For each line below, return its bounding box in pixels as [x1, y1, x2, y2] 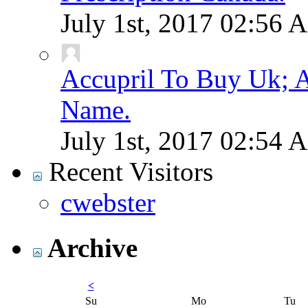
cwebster [60, 187, 155, 217]
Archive [42, 233, 137, 263]
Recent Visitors [42, 156, 213, 186]
